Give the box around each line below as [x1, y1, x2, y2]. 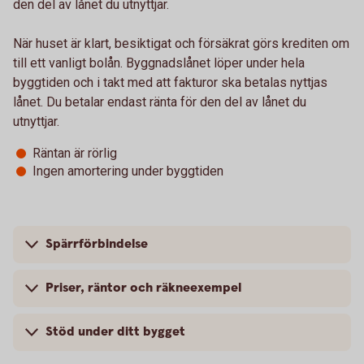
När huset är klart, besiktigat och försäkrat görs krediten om [13, 36, 349, 51]
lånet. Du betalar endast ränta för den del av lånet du [13, 94, 306, 110]
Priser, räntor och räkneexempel [45, 279, 241, 297]
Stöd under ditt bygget [45, 323, 185, 340]
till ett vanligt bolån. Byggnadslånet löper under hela [13, 55, 305, 71]
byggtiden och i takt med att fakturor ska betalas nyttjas [13, 75, 327, 90]
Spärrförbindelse [45, 236, 148, 253]
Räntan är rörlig [32, 145, 117, 161]
